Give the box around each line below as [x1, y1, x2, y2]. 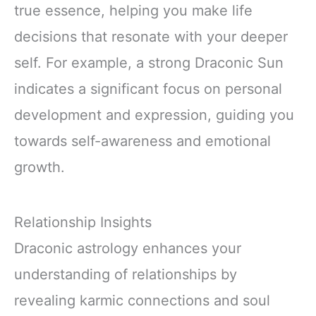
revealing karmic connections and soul [14, 291, 270, 309]
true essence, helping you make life [14, 2, 253, 20]
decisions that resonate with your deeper [14, 28, 288, 46]
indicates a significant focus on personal [14, 80, 282, 98]
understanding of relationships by [14, 265, 237, 283]
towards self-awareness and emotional [14, 133, 271, 150]
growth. [14, 159, 65, 176]
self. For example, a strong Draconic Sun [14, 54, 284, 72]
